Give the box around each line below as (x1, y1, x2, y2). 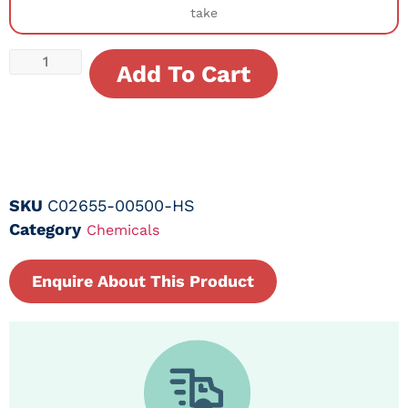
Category (9, 219, 81, 239)
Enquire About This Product (32, 270, 254, 291)
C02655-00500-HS (47, 195, 195, 215)
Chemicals (87, 220, 159, 239)
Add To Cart (117, 60, 250, 88)
